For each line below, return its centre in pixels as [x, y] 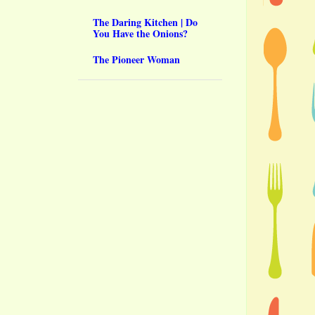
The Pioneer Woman [136, 59]
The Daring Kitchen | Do [145, 22]
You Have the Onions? [140, 33]
